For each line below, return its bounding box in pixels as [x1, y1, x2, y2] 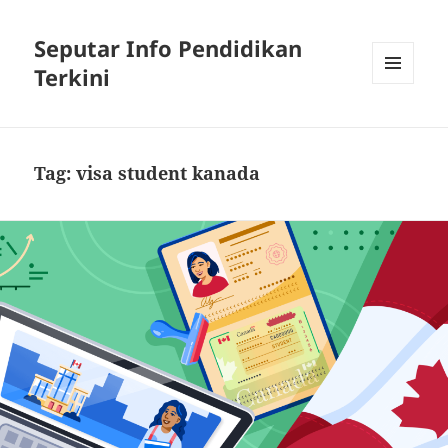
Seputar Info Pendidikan [34, 33, 303, 64]
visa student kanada [76, 161, 261, 186]
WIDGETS [372, 117, 429, 135]
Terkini [34, 62, 111, 93]
